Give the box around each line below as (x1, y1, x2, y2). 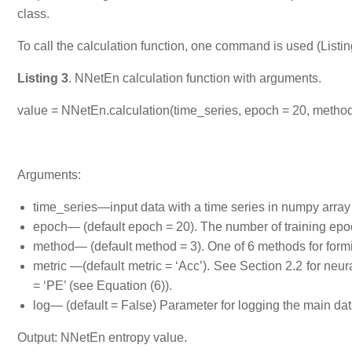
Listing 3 (17, 71, 68, 85)
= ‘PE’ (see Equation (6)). (33, 278, 172, 292)
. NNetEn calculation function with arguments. (68, 71, 321, 85)
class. (17, 6, 49, 20)
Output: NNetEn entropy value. (17, 330, 187, 344)
